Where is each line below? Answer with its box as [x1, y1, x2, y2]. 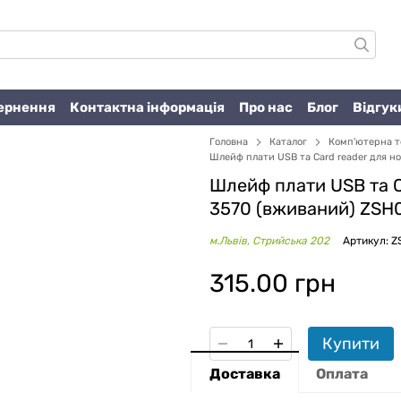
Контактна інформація [70, 98, 225, 115]
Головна [209, 136, 248, 148]
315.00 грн [209, 269, 336, 298]
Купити [322, 334, 380, 354]
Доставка [209, 365, 280, 382]
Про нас [239, 98, 293, 115]
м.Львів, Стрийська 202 [209, 235, 329, 247]
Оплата [316, 365, 368, 382]
